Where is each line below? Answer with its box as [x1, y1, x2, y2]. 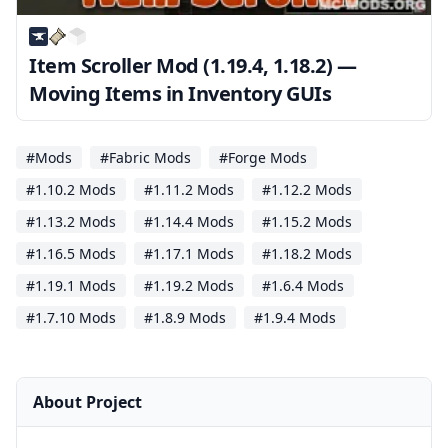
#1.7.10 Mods [26, 308, 116, 328]
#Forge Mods [219, 148, 307, 168]
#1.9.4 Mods [254, 308, 336, 328]
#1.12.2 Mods [262, 180, 352, 200]
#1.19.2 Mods [144, 276, 234, 296]
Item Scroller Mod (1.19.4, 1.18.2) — [29, 52, 356, 80]
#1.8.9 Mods [144, 308, 226, 328]
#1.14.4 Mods [144, 212, 234, 232]
